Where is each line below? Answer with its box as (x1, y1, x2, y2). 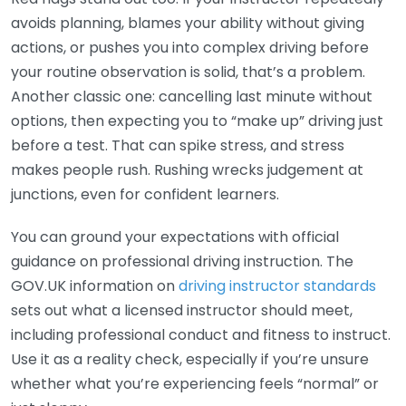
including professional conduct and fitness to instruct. (11, 324, 391, 346)
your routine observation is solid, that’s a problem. (11, 62, 365, 83)
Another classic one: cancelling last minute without (11, 86, 372, 108)
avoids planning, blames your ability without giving (11, 13, 364, 34)
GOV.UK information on (11, 275, 179, 297)
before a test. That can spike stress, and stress (11, 135, 344, 157)
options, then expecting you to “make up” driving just (11, 111, 383, 132)
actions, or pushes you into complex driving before (11, 37, 369, 59)
